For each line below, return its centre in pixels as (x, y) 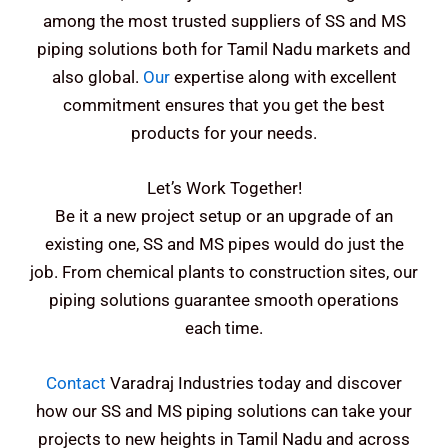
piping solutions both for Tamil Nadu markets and (224, 48)
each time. (224, 327)
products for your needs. (224, 132)
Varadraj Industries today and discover (254, 382)
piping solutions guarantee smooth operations (224, 299)
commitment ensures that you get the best (224, 104)
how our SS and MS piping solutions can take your (224, 410)
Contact (76, 382)
